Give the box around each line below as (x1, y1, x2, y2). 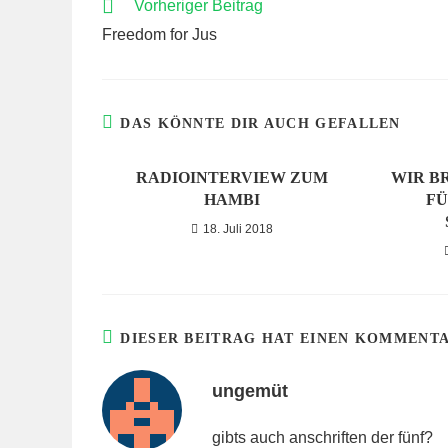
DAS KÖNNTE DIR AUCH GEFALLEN (120, 116, 401, 131)
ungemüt (212, 381, 288, 401)
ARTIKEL (101, 16, 160, 31)
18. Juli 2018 (202, 222, 273, 236)
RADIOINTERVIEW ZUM (135, 169, 328, 186)
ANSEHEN (101, 35, 167, 50)
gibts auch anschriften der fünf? (212, 429, 433, 446)
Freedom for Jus (102, 26, 217, 43)
